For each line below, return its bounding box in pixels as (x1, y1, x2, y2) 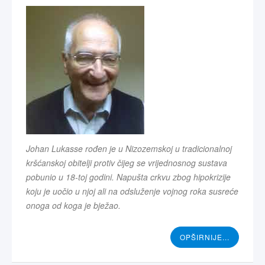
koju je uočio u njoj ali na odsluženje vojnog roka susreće (26, 185, 238, 197)
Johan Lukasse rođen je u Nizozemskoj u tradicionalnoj (26, 142, 232, 154)
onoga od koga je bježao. (26, 199, 121, 211)
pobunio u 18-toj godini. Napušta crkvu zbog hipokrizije (26, 170, 231, 183)
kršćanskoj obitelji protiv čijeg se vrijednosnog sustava (26, 156, 227, 169)
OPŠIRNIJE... (180, 231, 230, 242)
